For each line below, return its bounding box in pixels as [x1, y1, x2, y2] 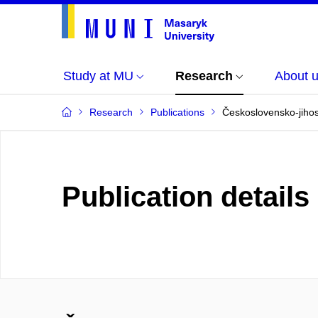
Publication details [62, 181, 309, 212]
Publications [150, 106, 204, 118]
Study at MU [63, 69, 133, 83]
